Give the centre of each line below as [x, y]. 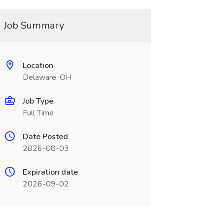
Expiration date [50, 172]
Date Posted [45, 137]
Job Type [38, 101]
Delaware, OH [47, 77]
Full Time [38, 113]
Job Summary [34, 25]
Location [38, 66]
